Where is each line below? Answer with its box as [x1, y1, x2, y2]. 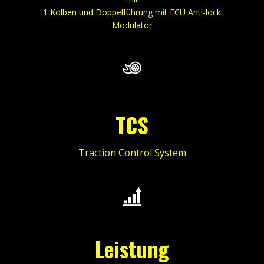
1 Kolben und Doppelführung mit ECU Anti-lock [43, 6, 221, 18]
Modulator [112, 19, 152, 31]
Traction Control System [78, 146, 186, 159]
